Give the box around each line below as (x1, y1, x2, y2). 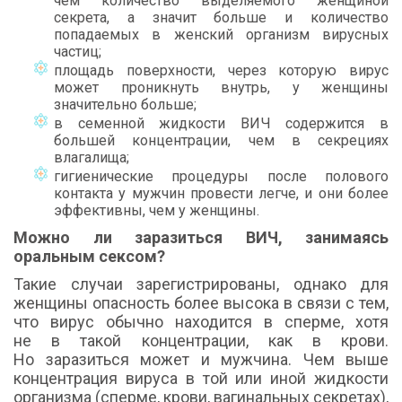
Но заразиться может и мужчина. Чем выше (13, 350, 389, 370)
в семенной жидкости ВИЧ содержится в (54, 115, 389, 133)
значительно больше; (54, 96, 197, 114)
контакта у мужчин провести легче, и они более (54, 185, 389, 203)
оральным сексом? (13, 247, 165, 267)
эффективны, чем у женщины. (54, 202, 259, 220)
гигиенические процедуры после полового (54, 168, 389, 186)
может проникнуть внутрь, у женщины (54, 79, 389, 97)
